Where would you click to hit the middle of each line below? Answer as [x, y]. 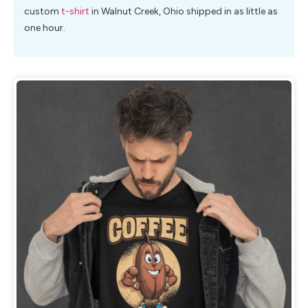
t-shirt [75, 12]
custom [43, 12]
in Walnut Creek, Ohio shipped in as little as [184, 12]
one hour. [45, 28]
